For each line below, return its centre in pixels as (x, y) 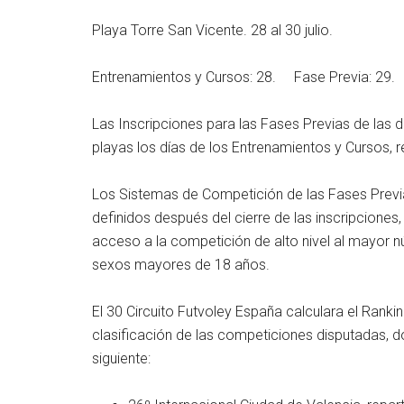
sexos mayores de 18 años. (181, 264)
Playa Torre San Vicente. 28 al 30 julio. (212, 30)
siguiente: (121, 358)
